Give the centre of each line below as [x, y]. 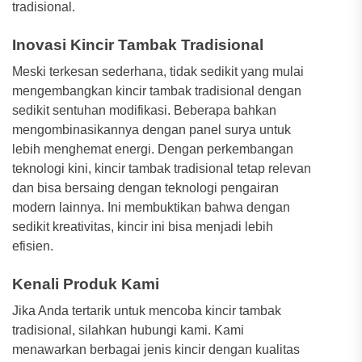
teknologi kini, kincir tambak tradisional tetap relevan [162, 168]
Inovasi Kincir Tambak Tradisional [138, 45]
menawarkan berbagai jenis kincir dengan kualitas [156, 349]
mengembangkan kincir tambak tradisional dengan [157, 91]
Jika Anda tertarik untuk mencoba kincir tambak [147, 311]
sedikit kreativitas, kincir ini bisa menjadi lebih [143, 227]
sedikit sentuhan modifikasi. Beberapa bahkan [144, 110]
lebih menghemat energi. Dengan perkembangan [153, 149]
